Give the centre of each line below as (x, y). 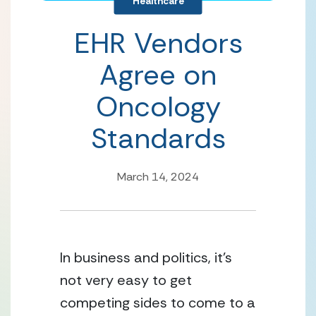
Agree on (158, 75)
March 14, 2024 (158, 177)
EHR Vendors (158, 43)
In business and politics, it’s (146, 257)
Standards (158, 138)
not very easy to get (126, 280)
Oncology (158, 107)
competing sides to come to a (158, 303)
